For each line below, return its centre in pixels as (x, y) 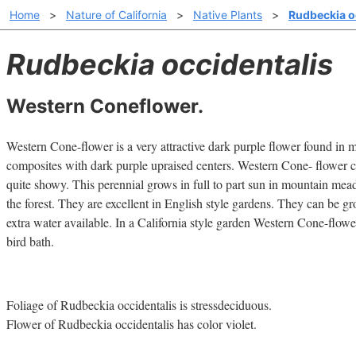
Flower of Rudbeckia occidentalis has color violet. (132, 324)
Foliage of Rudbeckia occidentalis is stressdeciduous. (139, 305)
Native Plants (228, 15)
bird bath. (30, 241)
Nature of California (116, 15)
